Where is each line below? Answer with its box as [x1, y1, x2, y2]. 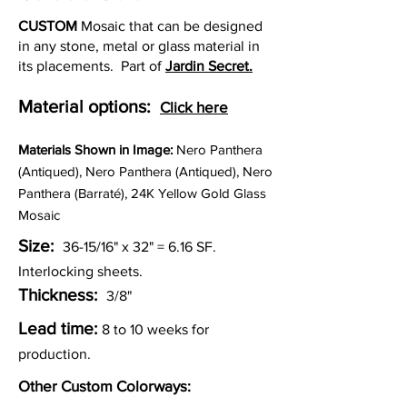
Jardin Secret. [165, 58, 253, 74]
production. [18, 346, 91, 362]
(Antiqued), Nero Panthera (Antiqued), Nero [18, 164, 273, 179]
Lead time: [18, 319, 97, 338]
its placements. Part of [18, 58, 165, 74]
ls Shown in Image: [62, 142, 173, 157]
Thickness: [18, 285, 102, 304]
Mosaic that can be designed [77, 18, 263, 34]
